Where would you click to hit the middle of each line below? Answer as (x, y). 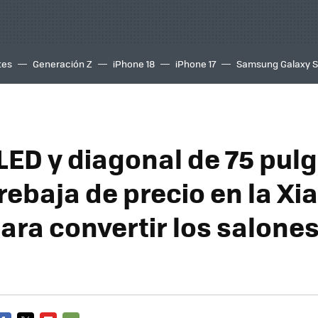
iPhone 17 (196, 64)
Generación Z (62, 64)
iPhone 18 (134, 64)
